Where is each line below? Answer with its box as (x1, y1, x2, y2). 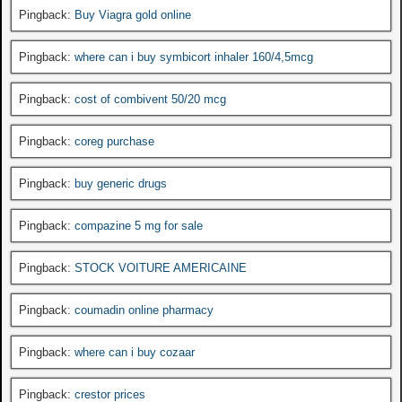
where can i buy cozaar (74, 345, 195, 359)
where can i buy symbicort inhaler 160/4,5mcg (74, 49, 313, 64)
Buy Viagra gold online (74, 7, 191, 22)
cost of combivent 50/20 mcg (74, 92, 226, 106)
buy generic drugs (74, 176, 167, 190)
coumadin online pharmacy (74, 302, 214, 317)
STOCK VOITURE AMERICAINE (74, 260, 247, 275)
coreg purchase (74, 134, 154, 148)
